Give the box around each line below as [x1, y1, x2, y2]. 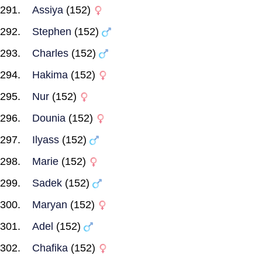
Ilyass [32, 134, 59, 146]
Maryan [32, 199, 67, 211]
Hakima [32, 69, 68, 81]
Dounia [32, 112, 65, 124]
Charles [32, 47, 68, 59]
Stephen [32, 26, 71, 37]
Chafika [32, 242, 68, 254]
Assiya [32, 4, 63, 16]
